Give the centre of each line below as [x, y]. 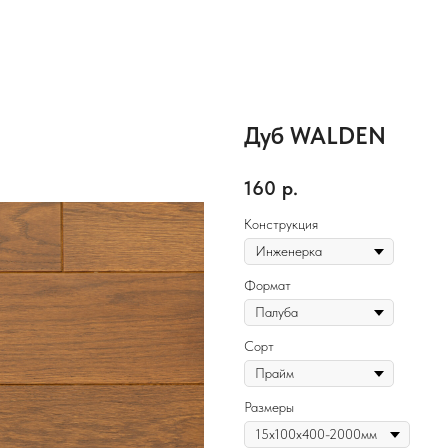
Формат [267, 285]
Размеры [269, 407]
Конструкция [281, 224]
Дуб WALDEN [315, 135]
